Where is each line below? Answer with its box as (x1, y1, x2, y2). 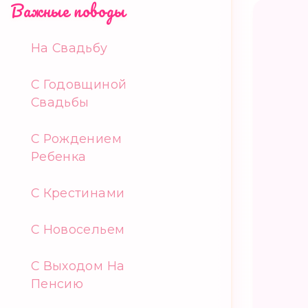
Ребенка (31, 149, 87, 164)
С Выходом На (31, 258, 125, 273)
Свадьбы (31, 95, 89, 109)
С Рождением (31, 131, 122, 146)
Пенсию (31, 276, 84, 291)
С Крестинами (31, 186, 125, 200)
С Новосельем (31, 222, 125, 236)
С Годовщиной (31, 77, 127, 91)
